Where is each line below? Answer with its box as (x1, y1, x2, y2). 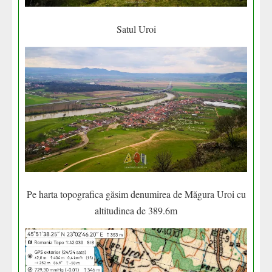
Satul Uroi (116, 22, 156, 36)
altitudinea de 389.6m (95, 204, 177, 217)
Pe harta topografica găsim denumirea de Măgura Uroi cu (26, 188, 246, 201)
